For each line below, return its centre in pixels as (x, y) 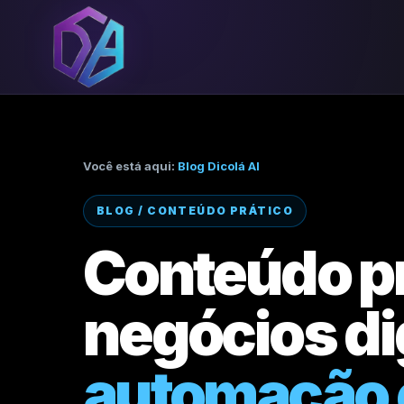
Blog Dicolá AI (219, 166)
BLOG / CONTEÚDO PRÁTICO (195, 211)
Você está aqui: (130, 166)
